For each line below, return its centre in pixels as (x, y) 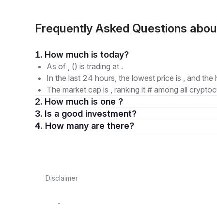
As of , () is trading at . (85, 66)
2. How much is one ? (84, 101)
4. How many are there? (113, 126)
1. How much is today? (115, 54)
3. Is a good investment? (95, 114)
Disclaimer (62, 178)
